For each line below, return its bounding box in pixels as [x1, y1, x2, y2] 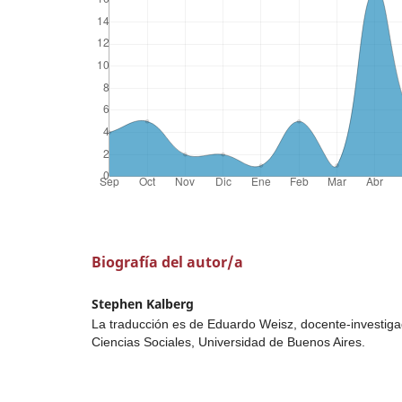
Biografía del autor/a [92, 251, 243, 272]
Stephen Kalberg [92, 294, 194, 312]
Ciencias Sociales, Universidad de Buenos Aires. [92, 334, 365, 349]
